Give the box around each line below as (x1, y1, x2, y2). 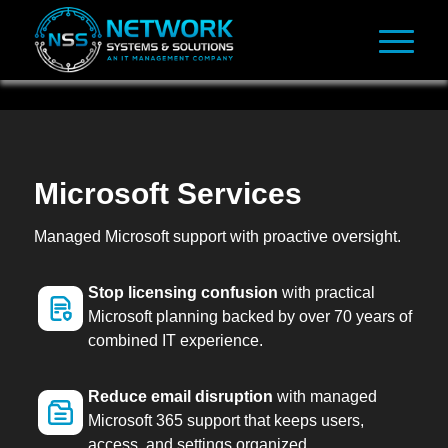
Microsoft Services (33, 176, 302, 210)
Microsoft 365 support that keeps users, (87, 412, 364, 429)
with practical (277, 284, 375, 301)
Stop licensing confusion (87, 284, 278, 301)
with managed (272, 388, 377, 405)
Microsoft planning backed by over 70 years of (87, 308, 412, 325)
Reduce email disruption (87, 388, 273, 405)
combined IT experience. (87, 332, 263, 349)
